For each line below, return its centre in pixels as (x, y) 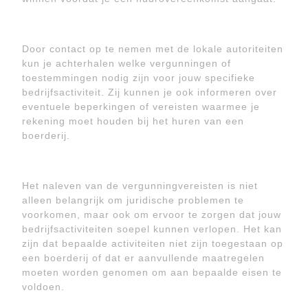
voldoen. (43, 287)
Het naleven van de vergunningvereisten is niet (140, 186)
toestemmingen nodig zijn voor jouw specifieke (139, 78)
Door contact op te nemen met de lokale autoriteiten (153, 49)
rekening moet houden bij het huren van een (133, 121)
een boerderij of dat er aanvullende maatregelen (143, 258)
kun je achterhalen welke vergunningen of (126, 63)
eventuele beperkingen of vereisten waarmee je (141, 107)
